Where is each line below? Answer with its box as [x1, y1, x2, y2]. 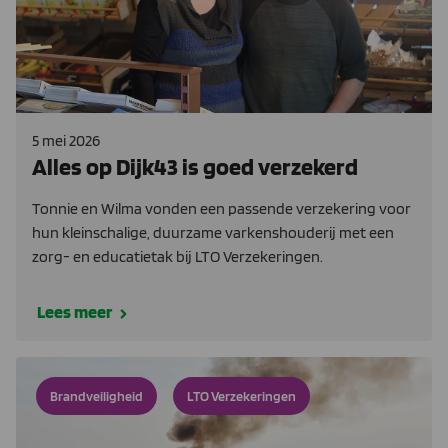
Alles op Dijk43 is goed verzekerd [32, 151, 358, 181]
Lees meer [37, 300, 112, 322]
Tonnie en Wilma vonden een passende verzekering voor [32, 198, 411, 218]
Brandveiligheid [50, 387, 143, 404]
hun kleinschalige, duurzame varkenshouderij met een [32, 222, 394, 242]
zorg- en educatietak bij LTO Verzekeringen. [32, 246, 323, 266]
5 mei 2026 [32, 130, 100, 150]
